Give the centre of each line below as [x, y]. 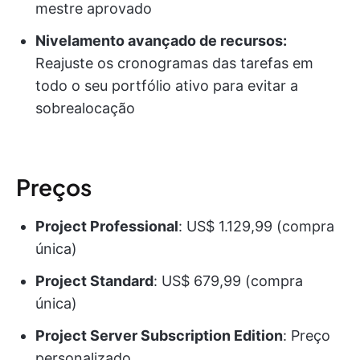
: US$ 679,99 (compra [228, 280]
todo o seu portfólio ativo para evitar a [167, 85]
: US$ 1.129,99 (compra [256, 226]
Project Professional [107, 226]
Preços [54, 186]
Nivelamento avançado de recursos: [161, 40]
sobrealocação [85, 108]
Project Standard [94, 280]
